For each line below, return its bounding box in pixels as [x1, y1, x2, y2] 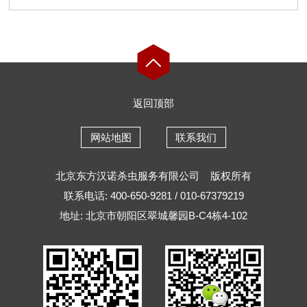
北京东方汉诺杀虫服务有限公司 [56, 169, 203, 182]
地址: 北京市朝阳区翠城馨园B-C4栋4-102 [60, 209, 247, 221]
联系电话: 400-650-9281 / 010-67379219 [63, 189, 244, 201]
